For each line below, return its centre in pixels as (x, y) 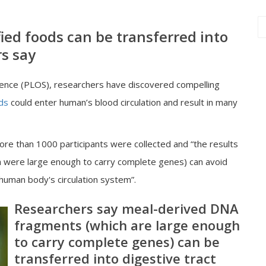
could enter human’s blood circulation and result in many (123, 102)
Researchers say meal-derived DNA (126, 208)
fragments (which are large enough (127, 225)
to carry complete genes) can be (117, 242)
